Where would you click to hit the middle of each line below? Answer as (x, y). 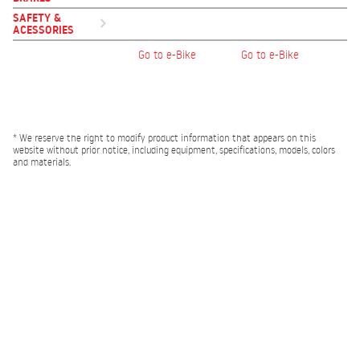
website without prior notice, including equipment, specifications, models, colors (174, 150)
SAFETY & (37, 18)
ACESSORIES (43, 30)
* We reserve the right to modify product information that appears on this (164, 138)
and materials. (42, 162)
